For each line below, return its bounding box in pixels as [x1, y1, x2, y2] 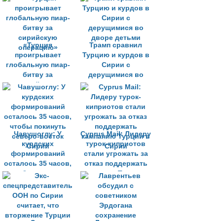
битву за [23, 71, 53, 78]
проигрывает [14, 51, 61, 59]
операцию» [18, 91, 58, 98]
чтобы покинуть [9, 170, 66, 177]
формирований [10, 150, 65, 157]
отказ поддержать [84, 160, 147, 167]
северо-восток [12, 180, 64, 187]
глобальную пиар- [5, 61, 70, 69]
